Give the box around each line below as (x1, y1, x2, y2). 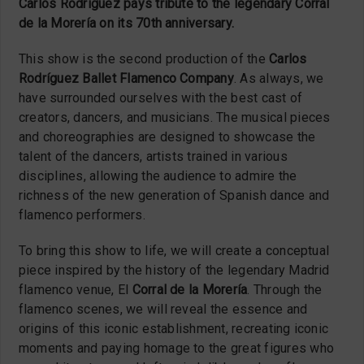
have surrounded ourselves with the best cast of (19, 89, 303, 106)
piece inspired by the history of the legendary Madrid (19, 262, 330, 278)
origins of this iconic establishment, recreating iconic (19, 320, 329, 336)
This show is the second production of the (19, 50, 270, 67)
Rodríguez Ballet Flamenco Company (19, 70, 234, 86)
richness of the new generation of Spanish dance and (19, 187, 330, 203)
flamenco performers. (19, 206, 145, 223)
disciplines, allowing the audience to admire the (19, 167, 297, 184)
